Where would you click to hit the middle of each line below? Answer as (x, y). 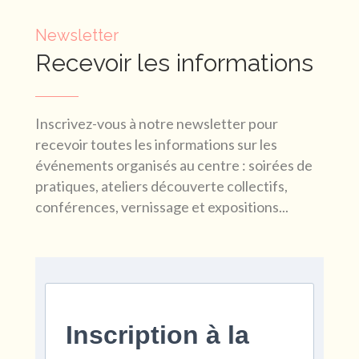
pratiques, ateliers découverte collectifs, (161, 186)
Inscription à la (157, 335)
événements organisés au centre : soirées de (174, 165)
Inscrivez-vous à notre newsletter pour (157, 123)
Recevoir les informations (174, 63)
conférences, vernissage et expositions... (162, 207)
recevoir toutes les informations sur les (156, 144)
